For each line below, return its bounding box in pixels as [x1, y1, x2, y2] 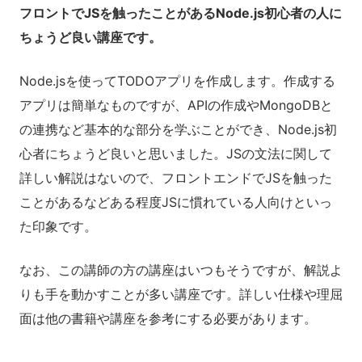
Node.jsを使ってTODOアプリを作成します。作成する [19, 72, 335, 89]
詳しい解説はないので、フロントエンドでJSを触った [19, 169, 332, 186]
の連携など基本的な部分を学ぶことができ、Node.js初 [19, 120, 337, 137]
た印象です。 [19, 217, 97, 234]
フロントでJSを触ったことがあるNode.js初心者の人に [19, 4, 342, 21]
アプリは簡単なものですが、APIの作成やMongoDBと [19, 96, 333, 113]
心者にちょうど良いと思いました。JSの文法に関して [19, 145, 332, 162]
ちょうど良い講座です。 [19, 28, 162, 45]
